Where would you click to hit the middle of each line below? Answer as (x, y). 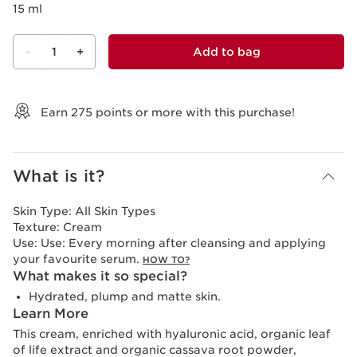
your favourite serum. (78, 259)
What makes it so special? (100, 277)
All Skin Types (115, 212)
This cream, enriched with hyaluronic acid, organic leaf (172, 334)
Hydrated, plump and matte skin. (125, 297)
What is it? (59, 177)
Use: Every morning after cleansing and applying (183, 243)
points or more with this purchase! (194, 113)
